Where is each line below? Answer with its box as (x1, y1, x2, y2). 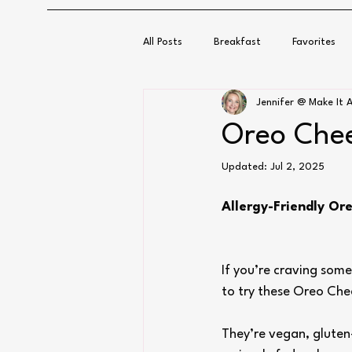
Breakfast (214, 36, 261, 47)
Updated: (222, 162, 270, 172)
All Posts (143, 36, 182, 47)
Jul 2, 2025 (270, 162, 324, 172)
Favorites (292, 36, 335, 47)
